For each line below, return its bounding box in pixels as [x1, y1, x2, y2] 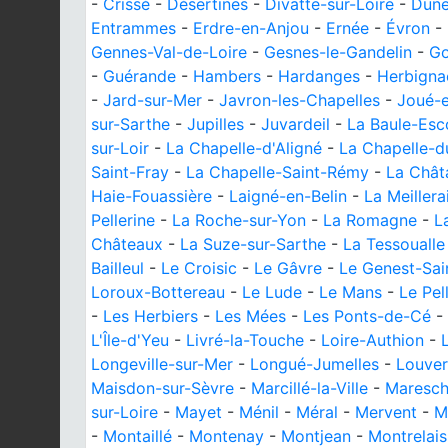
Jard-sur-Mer [103, 90, 202, 110]
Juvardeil [261, 114, 330, 134]
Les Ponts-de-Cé [303, 306, 431, 326]
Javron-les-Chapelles [219, 90, 380, 110]
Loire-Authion [321, 330, 424, 350]
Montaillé [103, 426, 172, 446]
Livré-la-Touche [186, 330, 304, 350]
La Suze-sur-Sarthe [180, 234, 326, 254]
